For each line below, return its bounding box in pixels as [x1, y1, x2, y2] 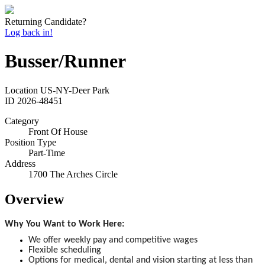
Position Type [5, 137, 56, 147]
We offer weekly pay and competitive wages [28, 235, 198, 245]
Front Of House [28, 126, 88, 137]
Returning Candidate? [5, 17, 86, 27]
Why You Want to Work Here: [5, 219, 124, 229]
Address [5, 158, 35, 169]
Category [5, 115, 39, 126]
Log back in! [5, 27, 53, 37]
